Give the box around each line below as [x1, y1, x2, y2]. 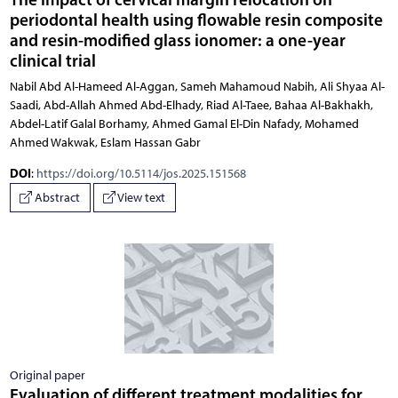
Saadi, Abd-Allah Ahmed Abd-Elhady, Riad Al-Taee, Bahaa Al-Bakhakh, [9, 97, 373, 113]
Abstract [32, 190, 80, 206]
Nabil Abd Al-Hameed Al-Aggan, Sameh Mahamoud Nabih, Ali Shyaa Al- [9, 78, 385, 94]
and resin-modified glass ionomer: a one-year [9, 28, 346, 51]
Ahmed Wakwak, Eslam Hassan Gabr [9, 134, 201, 150]
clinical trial [9, 49, 96, 71]
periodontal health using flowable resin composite [9, 8, 383, 30]
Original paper [9, 368, 85, 384]
